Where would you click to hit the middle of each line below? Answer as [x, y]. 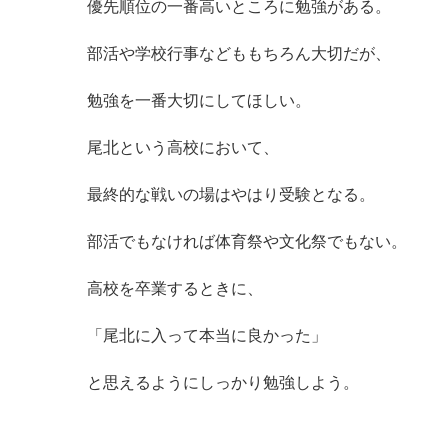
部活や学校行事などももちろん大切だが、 [239, 53]
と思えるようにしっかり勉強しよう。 [223, 382]
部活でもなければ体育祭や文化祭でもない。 [247, 241]
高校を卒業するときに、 [175, 288]
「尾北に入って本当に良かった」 [207, 335]
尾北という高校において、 [183, 147]
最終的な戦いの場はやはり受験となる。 [231, 194]
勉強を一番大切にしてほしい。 [199, 100]
